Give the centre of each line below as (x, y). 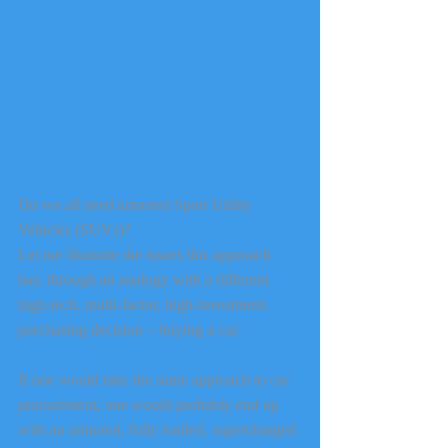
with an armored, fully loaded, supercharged (159, 430)
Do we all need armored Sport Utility (137, 205)
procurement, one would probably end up (150, 405)
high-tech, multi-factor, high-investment (144, 305)
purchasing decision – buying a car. (131, 330)
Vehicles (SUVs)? (74, 230)
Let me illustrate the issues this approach (146, 255)
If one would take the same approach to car (155, 380)
